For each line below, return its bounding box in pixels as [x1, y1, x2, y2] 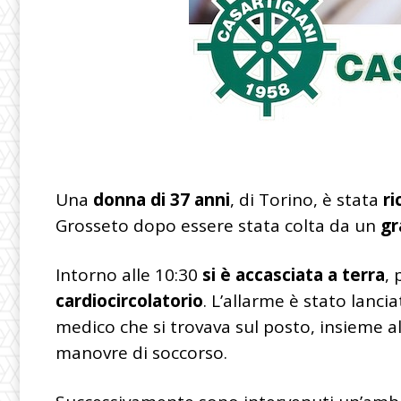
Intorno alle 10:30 [55, 262, 202, 286]
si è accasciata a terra [202, 262, 385, 286]
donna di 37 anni [93, 187, 230, 211]
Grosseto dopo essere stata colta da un [55, 213, 380, 237]
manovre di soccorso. [55, 340, 227, 364]
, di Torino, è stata [230, 187, 383, 211]
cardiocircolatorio [55, 288, 203, 312]
